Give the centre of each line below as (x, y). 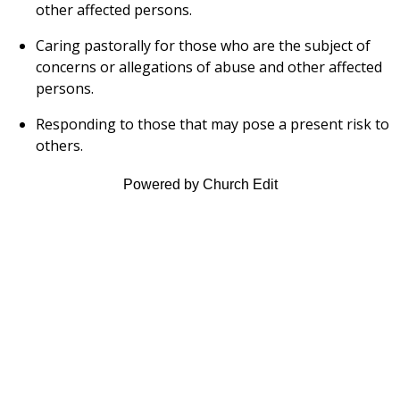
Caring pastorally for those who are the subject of (203, 46)
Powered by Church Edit (200, 185)
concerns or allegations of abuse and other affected (209, 67)
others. (59, 146)
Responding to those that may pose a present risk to (212, 125)
